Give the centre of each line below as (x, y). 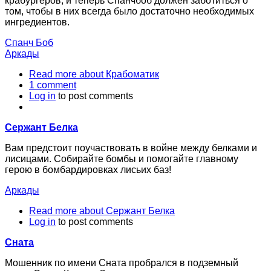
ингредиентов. (37, 22)
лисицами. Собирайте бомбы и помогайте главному (122, 159)
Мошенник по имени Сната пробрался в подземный (122, 263)
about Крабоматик (118, 74)
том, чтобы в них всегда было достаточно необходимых (129, 11)
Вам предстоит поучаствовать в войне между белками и (131, 148)
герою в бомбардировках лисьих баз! (88, 170)
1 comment (53, 85)
